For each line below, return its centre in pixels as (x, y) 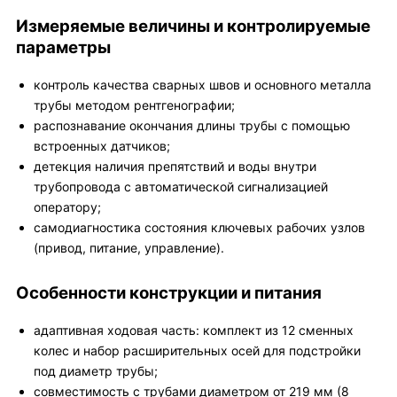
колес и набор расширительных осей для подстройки (197, 350)
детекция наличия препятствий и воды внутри (175, 166)
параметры (63, 47)
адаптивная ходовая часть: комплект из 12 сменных (194, 330)
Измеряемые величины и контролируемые (193, 26)
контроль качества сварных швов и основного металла (202, 85)
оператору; (67, 207)
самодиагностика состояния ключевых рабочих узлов (199, 227)
